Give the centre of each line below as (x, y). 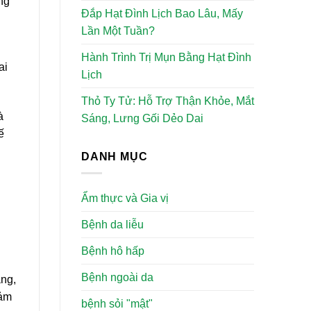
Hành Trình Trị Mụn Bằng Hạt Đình (166, 57)
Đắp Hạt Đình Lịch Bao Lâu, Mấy (162, 13)
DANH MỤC (115, 156)
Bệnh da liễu (112, 225)
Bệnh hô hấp (113, 251)
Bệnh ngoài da (117, 278)
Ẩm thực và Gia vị (125, 199)
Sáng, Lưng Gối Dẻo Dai (142, 118)
